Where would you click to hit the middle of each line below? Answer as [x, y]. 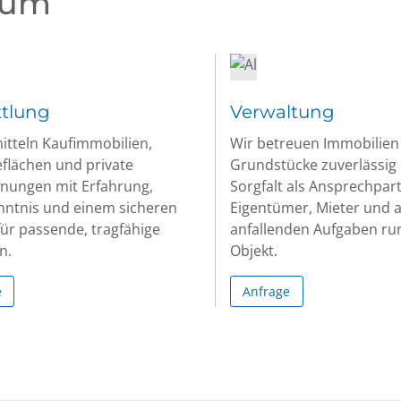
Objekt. [254, 251]
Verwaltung [282, 112]
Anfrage [267, 291]
